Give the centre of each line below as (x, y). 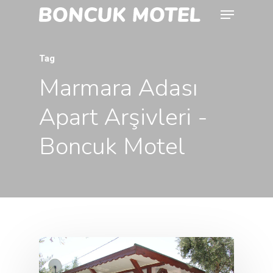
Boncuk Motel (112, 146)
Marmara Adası (119, 88)
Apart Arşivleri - (123, 117)
